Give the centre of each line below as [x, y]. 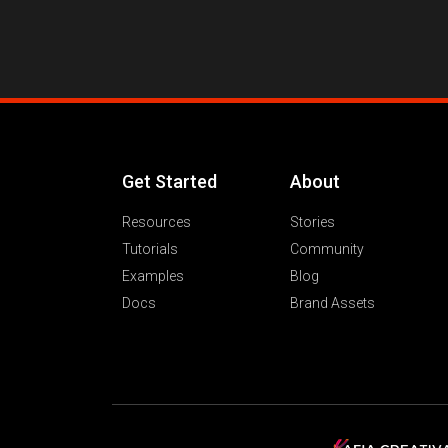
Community [327, 249]
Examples [153, 276]
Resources [156, 222]
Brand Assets [332, 303]
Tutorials [150, 249]
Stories [312, 222]
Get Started [169, 182]
